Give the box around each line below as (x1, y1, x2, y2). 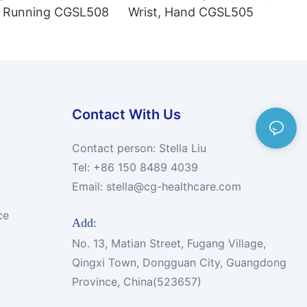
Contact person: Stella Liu (71, 140, 206, 155)
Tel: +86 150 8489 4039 (71, 160, 198, 174)
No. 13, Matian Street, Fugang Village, (71, 236, 266, 251)
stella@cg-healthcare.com (106, 179, 241, 193)
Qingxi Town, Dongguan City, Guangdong (71, 256, 286, 270)
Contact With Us (71, 106, 181, 123)
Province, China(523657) (71, 275, 201, 289)
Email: (71, 179, 103, 193)
